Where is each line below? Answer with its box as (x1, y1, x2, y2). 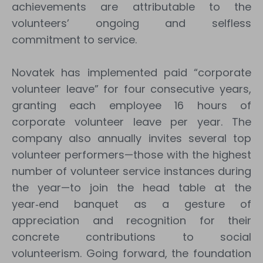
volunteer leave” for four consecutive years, (12, 82, 251, 96)
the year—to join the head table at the (12, 180, 251, 195)
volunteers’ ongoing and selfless (12, 16, 251, 31)
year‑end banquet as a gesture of (12, 197, 251, 211)
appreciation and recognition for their (12, 213, 251, 228)
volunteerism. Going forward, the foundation (12, 246, 251, 261)
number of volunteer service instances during (12, 164, 251, 178)
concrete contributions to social (12, 230, 251, 244)
